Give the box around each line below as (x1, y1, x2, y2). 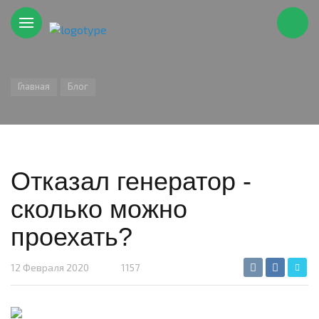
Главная (18, 80, 50, 92)
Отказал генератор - (11, 167, 251, 196)
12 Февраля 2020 (11, 261, 89, 273)
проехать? (11, 222, 132, 251)
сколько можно (11, 194, 187, 224)
